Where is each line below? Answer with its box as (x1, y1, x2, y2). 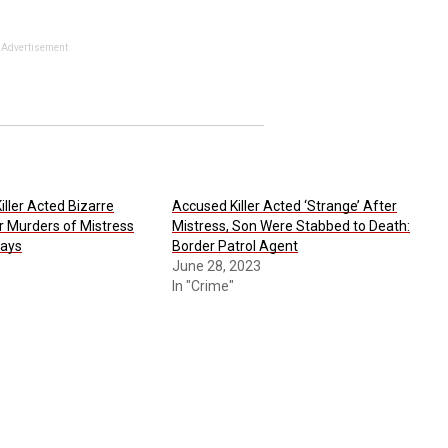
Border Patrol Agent (171, 237, 298, 254)
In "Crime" (171, 277, 234, 294)
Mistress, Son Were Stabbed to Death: (171, 217, 410, 234)
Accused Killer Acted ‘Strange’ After (171, 197, 397, 214)
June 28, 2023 (171, 257, 261, 274)
